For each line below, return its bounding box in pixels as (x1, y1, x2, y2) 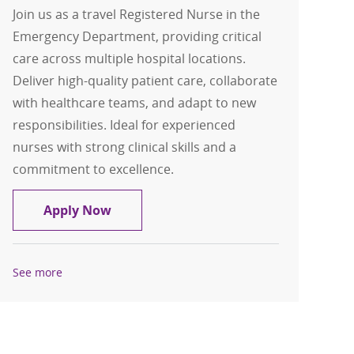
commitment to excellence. (13, 160, 175, 178)
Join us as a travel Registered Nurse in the (13, 5, 261, 23)
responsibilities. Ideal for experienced (13, 115, 236, 134)
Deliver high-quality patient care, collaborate (13, 71, 278, 89)
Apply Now (43, 201, 112, 219)
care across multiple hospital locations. (13, 49, 247, 67)
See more (13, 264, 63, 280)
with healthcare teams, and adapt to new (13, 93, 257, 111)
